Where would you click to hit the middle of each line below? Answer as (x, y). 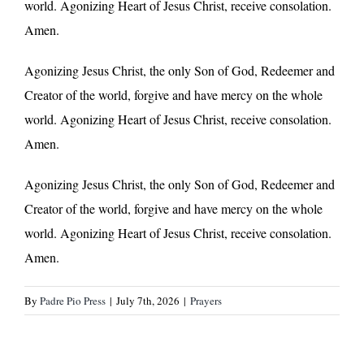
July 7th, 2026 (148, 300)
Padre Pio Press (73, 300)
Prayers (206, 300)
